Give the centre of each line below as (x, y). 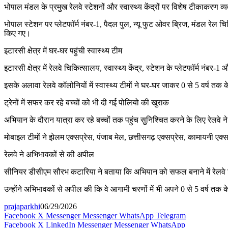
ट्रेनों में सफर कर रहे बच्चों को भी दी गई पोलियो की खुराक (87, 102)
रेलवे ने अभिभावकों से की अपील (49, 154)
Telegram (171, 215)
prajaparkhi (22, 206)
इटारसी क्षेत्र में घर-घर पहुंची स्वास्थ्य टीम (63, 50)
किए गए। (18, 33)
